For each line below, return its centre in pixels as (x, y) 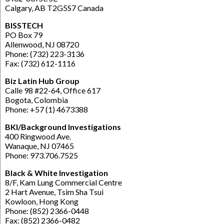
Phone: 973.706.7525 (41, 155)
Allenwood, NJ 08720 (42, 44)
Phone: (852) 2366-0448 (47, 211)
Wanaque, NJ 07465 (39, 146)
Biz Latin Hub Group (42, 81)
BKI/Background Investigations (63, 127)
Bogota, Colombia (36, 100)
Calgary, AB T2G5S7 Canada (54, 8)
